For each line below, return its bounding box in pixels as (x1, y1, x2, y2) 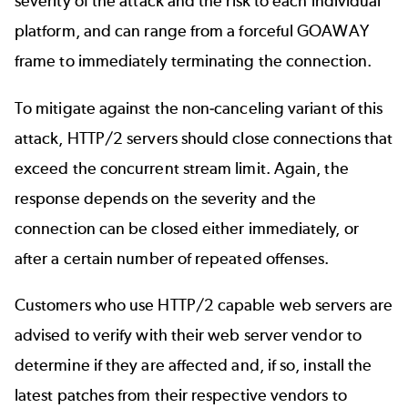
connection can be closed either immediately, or (15, 218, 359, 239)
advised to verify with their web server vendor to (15, 325, 362, 345)
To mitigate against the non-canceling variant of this (15, 97, 383, 118)
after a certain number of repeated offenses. (15, 248, 330, 269)
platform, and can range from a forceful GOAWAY (15, 21, 369, 42)
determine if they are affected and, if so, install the (15, 355, 372, 375)
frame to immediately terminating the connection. (15, 51, 372, 72)
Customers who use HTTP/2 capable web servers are (15, 295, 393, 315)
